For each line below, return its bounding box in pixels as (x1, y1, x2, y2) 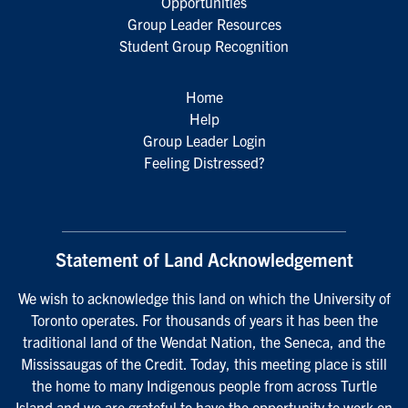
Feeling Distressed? (143, 153, 265, 171)
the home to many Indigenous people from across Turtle (31, 376, 377, 394)
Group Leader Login (142, 131, 266, 149)
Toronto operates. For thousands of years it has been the (30, 311, 378, 329)
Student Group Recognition (119, 36, 289, 55)
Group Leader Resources (127, 15, 281, 33)
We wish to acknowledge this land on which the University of (17, 289, 391, 307)
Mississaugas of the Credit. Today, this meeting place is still (21, 354, 387, 372)
